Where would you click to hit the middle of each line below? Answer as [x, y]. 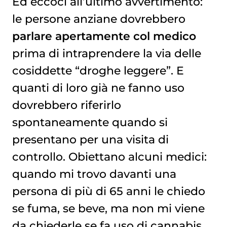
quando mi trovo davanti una [94, 174]
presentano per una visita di [90, 139]
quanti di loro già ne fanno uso [98, 87]
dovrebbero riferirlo [66, 105]
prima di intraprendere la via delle [106, 53]
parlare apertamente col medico [104, 36]
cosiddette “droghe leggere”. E [98, 70]
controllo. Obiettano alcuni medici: [109, 156]
